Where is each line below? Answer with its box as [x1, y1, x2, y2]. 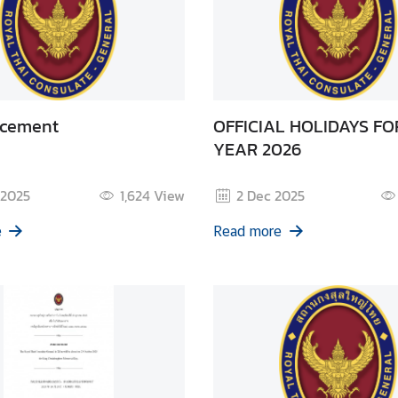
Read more [212, 222, 282, 240]
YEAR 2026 [212, 135, 301, 163]
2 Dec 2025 [236, 184, 306, 206]
